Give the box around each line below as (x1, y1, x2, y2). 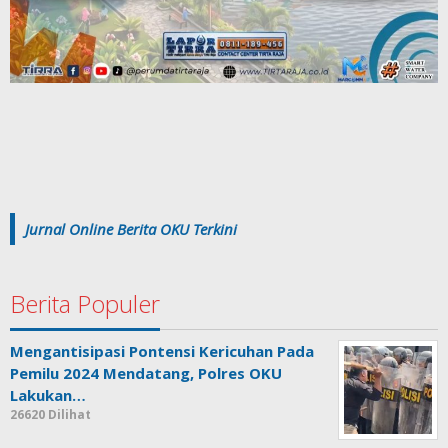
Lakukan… (10, 385, 86, 406)
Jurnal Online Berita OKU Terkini (25, 219, 237, 240)
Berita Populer (10, 287, 160, 321)
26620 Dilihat (10, 406, 91, 424)
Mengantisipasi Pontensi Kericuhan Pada (10, 341, 314, 362)
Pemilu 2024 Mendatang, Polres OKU (10, 363, 282, 384)
